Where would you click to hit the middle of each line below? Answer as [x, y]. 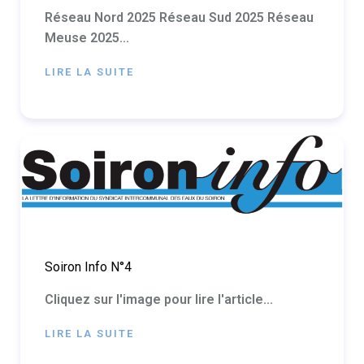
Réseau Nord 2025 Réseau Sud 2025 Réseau [179, 17]
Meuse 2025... [87, 37]
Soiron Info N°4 [88, 266]
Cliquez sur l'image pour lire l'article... [159, 299]
